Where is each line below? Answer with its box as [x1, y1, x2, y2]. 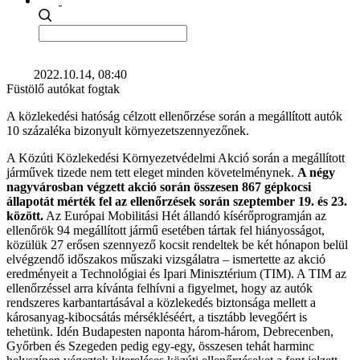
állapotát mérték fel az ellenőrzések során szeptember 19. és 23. [6, 194, 347, 208]
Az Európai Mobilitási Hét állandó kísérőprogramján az [43, 209, 326, 223]
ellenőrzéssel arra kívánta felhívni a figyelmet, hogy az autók [6, 281, 313, 295]
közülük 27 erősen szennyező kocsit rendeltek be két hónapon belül [6, 238, 348, 252]
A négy [297, 166, 335, 179]
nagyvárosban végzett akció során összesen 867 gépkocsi [6, 180, 311, 194]
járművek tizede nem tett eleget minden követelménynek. [6, 166, 297, 179]
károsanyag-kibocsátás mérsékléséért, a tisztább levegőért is [6, 310, 307, 324]
